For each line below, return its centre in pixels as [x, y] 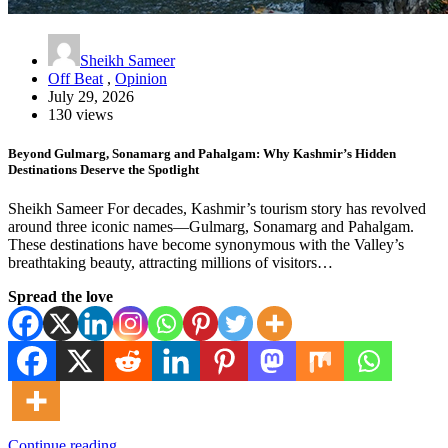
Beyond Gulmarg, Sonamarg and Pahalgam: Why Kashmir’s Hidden [202, 154]
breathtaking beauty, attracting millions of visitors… [170, 263]
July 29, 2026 [91, 96]
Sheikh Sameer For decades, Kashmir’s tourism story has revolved [217, 209]
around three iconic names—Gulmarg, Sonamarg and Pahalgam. [211, 227]
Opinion [141, 78]
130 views [80, 114]
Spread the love [60, 297]
